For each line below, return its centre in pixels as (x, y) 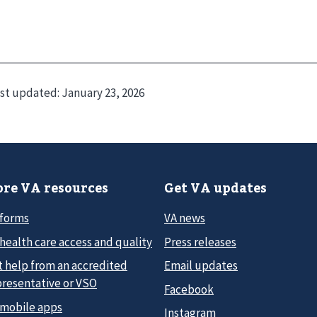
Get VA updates (215, 188)
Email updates (201, 266)
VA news (185, 218)
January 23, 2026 (103, 93)
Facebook (189, 289)
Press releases (200, 242)
